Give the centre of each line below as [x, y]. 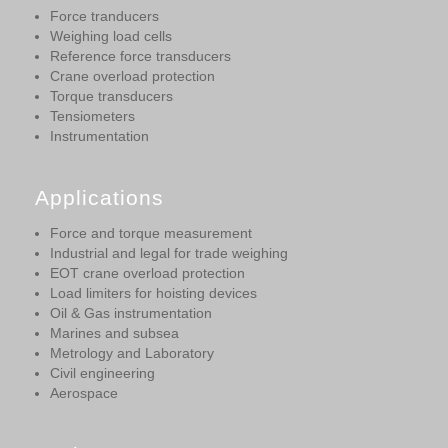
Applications [99, 198]
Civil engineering [102, 373]
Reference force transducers [140, 56]
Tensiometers [92, 116]
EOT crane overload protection [147, 273]
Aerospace [84, 393]
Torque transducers [111, 96]
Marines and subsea [114, 333]
